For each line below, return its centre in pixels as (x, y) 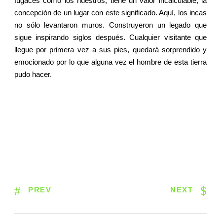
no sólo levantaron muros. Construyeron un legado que (110, 25)
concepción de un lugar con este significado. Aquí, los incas (110, 13)
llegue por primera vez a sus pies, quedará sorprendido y (110, 50)
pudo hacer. (33, 74)
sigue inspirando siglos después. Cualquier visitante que (110, 37)
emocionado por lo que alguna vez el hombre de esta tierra (110, 62)
